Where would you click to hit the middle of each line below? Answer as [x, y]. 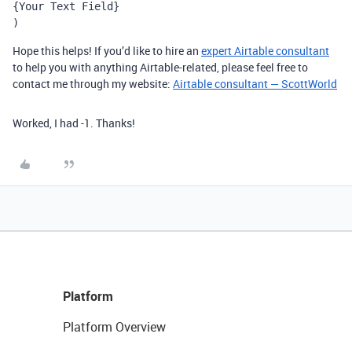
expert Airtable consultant [265, 51]
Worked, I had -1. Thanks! [74, 123]
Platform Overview [114, 327]
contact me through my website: [93, 84]
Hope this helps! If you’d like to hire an [107, 51]
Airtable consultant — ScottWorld [255, 84]
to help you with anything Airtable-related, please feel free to [160, 67]
